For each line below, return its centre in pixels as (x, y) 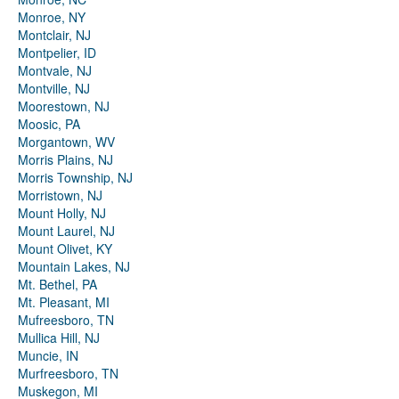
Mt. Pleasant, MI (64, 302)
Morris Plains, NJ (65, 160)
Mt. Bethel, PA (57, 285)
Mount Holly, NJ (62, 213)
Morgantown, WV (66, 142)
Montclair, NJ (54, 35)
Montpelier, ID (57, 53)
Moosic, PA (49, 124)
